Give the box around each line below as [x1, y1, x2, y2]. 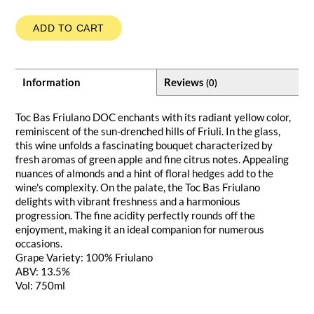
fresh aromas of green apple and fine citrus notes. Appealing [15, 152, 289, 165]
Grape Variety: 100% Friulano [15, 250, 153, 264]
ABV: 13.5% [15, 264, 71, 278]
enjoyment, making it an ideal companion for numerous [15, 222, 265, 235]
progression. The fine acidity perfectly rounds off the [15, 208, 256, 221]
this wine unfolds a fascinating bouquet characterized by [15, 138, 273, 151]
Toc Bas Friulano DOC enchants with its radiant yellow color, [15, 110, 292, 123]
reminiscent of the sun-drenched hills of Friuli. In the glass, [15, 124, 281, 137]
